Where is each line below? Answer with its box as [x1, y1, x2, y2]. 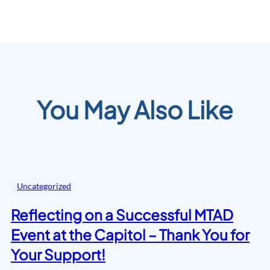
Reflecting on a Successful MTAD [11, 205, 233, 224]
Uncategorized [17, 180, 71, 191]
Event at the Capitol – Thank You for [11, 225, 250, 243]
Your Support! [11, 245, 105, 263]
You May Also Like [37, 93, 233, 125]
